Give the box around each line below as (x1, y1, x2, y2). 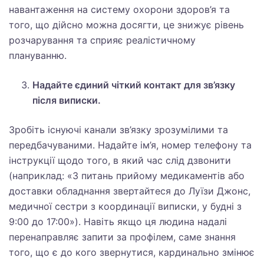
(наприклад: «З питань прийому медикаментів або (9, 170, 245, 181)
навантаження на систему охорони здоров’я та (9, 4, 230, 15)
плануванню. (9, 49, 67, 61)
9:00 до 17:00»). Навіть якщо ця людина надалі (9, 216, 227, 227)
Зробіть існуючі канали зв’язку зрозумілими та (9, 124, 228, 136)
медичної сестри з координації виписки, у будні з (9, 200, 242, 212)
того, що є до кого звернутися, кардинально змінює (9, 246, 255, 258)
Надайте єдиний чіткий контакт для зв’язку (32, 79, 237, 91)
